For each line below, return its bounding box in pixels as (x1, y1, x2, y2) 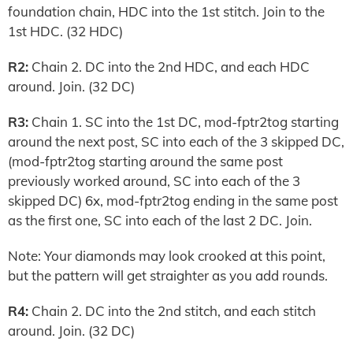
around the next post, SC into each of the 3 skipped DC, (8, 133, 344, 150)
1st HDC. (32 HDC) (8, 23, 123, 39)
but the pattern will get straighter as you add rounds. (8, 267, 328, 284)
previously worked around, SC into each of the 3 (8, 173, 300, 189)
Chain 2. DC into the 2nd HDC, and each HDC (28, 58, 310, 75)
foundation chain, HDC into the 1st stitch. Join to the (8, 3, 325, 20)
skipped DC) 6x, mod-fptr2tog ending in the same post (8, 192, 338, 209)
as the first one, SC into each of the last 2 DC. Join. (8, 212, 312, 229)
